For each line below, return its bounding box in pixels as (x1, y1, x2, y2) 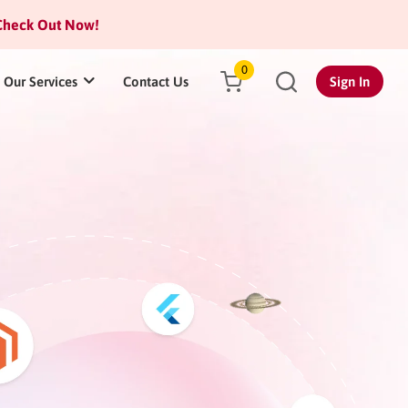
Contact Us (123, 74, 189, 89)
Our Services (4, 74, 77, 89)
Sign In (330, 74, 370, 89)
